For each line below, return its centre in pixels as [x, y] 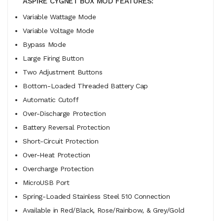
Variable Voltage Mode [58, 30]
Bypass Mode [44, 44]
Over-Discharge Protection [64, 113]
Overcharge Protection [58, 168]
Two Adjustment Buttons [63, 72]
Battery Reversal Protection [66, 127]
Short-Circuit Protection [61, 141]
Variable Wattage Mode [59, 17]
